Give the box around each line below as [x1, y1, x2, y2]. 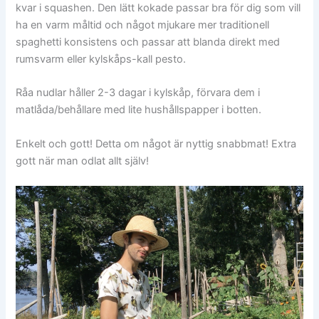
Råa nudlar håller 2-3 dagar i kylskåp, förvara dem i [16, 86, 261, 100]
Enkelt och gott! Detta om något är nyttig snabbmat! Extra [16, 137, 297, 150]
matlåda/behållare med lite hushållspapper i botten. [16, 103, 262, 117]
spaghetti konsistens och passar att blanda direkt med [16, 35, 281, 48]
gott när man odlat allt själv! [16, 154, 150, 167]
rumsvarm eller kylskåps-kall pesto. [16, 52, 187, 66]
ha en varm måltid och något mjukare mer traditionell [16, 18, 270, 31]
